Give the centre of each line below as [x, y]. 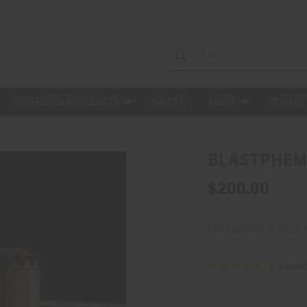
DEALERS [287, 102]
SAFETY [168, 102]
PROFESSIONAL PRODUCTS [67, 102]
